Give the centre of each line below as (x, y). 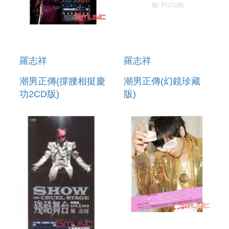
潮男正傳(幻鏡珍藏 (162, 81)
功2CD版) (39, 94)
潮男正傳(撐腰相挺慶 (62, 81)
